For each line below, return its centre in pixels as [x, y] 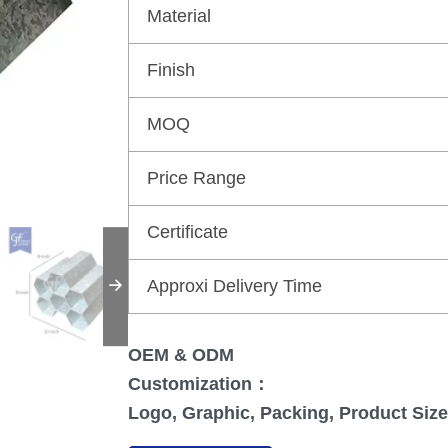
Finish [171, 69]
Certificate [187, 231]
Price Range [196, 177]
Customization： [199, 383]
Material [179, 15]
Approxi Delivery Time [234, 285]
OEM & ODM [181, 354]
